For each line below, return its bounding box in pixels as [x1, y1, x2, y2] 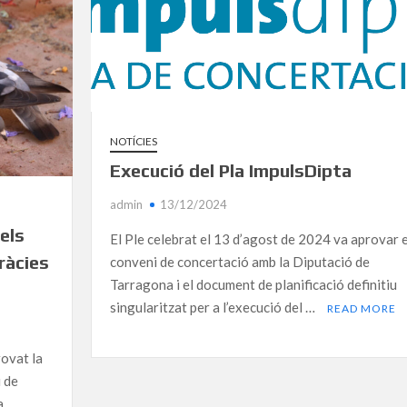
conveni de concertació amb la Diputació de [109, 253, 370, 270]
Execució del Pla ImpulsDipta [109, 159, 352, 181]
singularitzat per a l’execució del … [109, 298, 318, 315]
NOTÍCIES [109, 134, 157, 148]
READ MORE [326, 301, 396, 315]
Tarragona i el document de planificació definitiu [109, 275, 397, 293]
